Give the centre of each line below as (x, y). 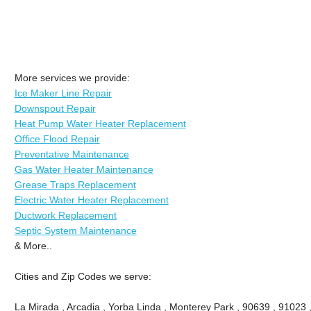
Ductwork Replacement (65, 215)
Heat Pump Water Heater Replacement (100, 123)
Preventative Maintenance (72, 154)
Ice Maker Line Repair (63, 93)
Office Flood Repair (57, 138)
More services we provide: (72, 77)
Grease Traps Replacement (75, 184)
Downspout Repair (55, 108)
